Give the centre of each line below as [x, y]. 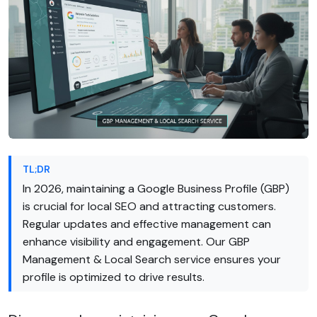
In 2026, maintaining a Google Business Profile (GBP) [156, 188]
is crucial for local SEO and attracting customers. [149, 206]
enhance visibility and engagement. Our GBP [136, 241]
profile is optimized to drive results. [114, 277]
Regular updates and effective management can [147, 224]
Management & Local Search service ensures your [152, 259]
